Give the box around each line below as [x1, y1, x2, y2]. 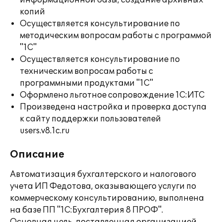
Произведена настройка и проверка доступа [20, 102, 207, 112]
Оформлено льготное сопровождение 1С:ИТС [20, 90, 205, 100]
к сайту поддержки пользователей [20, 114, 161, 124]
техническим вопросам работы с [20, 66, 153, 76]
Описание [10, 149, 64, 161]
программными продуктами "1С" [20, 78, 153, 88]
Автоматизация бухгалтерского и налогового [10, 169, 196, 179]
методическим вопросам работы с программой [20, 31, 212, 41]
